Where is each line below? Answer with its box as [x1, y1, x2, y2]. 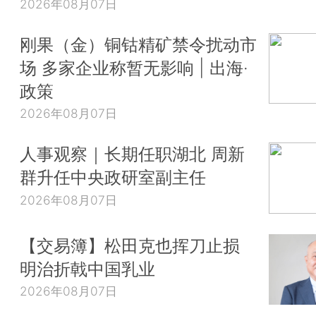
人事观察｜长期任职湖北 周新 [20, 142, 245, 164]
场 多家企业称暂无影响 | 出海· [20, 56, 248, 78]
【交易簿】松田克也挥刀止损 [20, 234, 240, 256]
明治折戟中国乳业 [20, 257, 155, 279]
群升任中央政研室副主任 [20, 166, 206, 188]
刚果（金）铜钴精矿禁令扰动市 [20, 33, 257, 55]
